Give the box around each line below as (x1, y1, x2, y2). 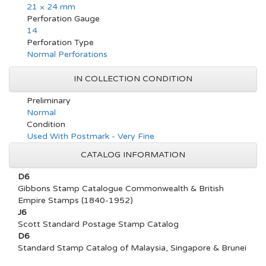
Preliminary (27, 96, 71, 106)
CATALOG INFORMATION (81, 150, 185, 160)
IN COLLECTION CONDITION (74, 74, 192, 84)
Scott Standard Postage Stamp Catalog (18, 219, 179, 229)
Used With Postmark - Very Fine (27, 131, 154, 141)
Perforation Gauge (27, 14, 100, 24)
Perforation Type (27, 37, 94, 47)
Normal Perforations (27, 49, 107, 59)
